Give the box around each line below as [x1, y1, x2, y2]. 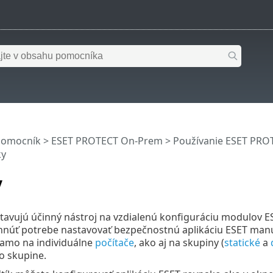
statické [224, 235, 260, 249]
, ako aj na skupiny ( [133, 235, 224, 249]
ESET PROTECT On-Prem [51, 134, 163, 148]
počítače [94, 235, 134, 249]
